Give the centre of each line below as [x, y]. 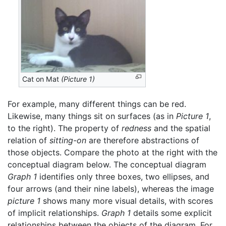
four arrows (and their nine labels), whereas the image [111, 188]
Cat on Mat [42, 79]
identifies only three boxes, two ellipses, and [123, 176]
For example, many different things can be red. [97, 104]
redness [136, 128]
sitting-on [68, 140]
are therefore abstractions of [143, 140]
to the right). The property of [65, 128]
